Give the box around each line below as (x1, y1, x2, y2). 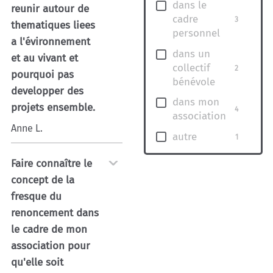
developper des (11, 84, 84, 97)
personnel (172, 27, 221, 40)
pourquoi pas (11, 68, 74, 81)
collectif (172, 61, 211, 74)
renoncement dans (11, 206, 99, 219)
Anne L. (11, 122, 43, 135)
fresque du (11, 190, 62, 203)
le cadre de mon (11, 222, 88, 236)
